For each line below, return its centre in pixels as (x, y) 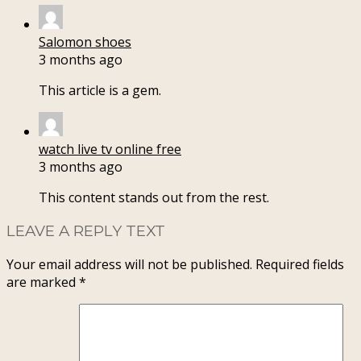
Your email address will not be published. (129, 264)
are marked (43, 282)
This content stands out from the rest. (154, 198)
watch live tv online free (110, 149)
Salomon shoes (85, 42)
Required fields (300, 264)
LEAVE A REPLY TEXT (86, 231)
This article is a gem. (100, 91)
